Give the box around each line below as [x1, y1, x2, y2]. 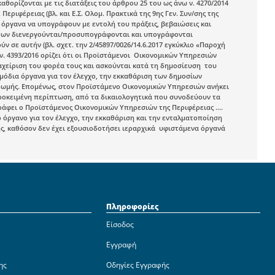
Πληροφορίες [106, 201, 158, 212]
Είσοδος [106, 219, 134, 230]
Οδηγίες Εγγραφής [106, 260, 169, 270]
